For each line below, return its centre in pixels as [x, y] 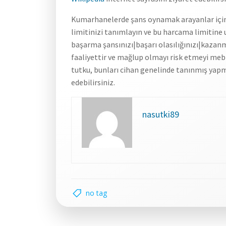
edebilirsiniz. [93, 82]
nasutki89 [161, 114]
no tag [96, 193]
